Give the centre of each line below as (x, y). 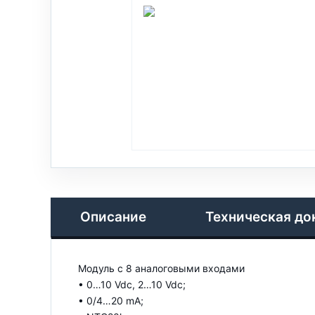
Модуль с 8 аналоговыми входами (161, 268)
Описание (113, 217)
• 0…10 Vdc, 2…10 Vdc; (132, 284)
